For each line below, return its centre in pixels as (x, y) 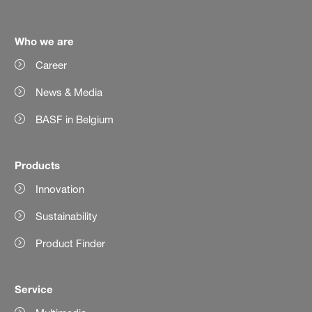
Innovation (60, 189)
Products (38, 165)
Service (34, 289)
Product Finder (71, 243)
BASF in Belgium (75, 119)
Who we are (45, 41)
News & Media (69, 92)
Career (52, 65)
